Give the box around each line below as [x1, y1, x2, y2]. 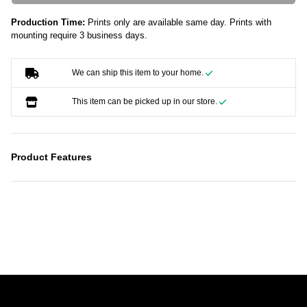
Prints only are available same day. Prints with [85, 17, 271, 28]
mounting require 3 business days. [11, 30, 147, 41]
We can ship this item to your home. [71, 69, 206, 77]
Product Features [11, 151, 92, 163]
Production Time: [11, 17, 85, 28]
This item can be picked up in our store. [71, 97, 219, 106]
